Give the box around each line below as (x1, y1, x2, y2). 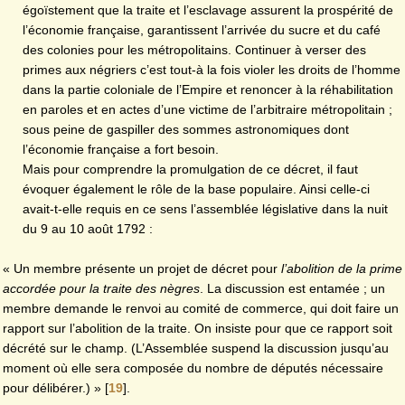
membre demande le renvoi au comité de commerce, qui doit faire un (3, 300, 399, 316)
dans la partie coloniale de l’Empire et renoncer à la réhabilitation (22, 81, 393, 97)
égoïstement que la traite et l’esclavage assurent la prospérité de (22, 2, 393, 17)
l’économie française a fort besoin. (22, 141, 219, 156)
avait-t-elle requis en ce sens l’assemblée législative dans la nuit (22, 201, 388, 216)
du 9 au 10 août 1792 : (22, 221, 153, 236)
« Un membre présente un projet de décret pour (3, 260, 281, 276)
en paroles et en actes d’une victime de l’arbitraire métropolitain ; (22, 101, 392, 117)
